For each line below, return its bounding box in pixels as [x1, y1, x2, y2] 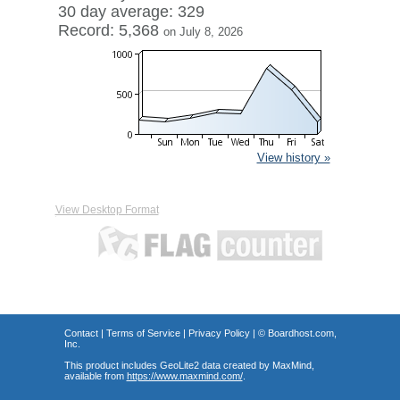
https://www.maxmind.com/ [126, 371, 243, 381]
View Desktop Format [54, 204, 159, 216]
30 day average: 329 [57, 3, 204, 21]
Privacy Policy [187, 328, 250, 338]
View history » [256, 151, 330, 164]
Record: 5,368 [57, 21, 163, 39]
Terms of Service [105, 328, 180, 338]
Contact [63, 328, 98, 338]
